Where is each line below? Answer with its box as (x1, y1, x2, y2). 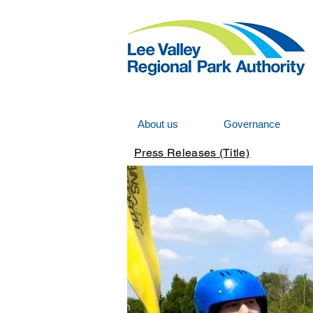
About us (138, 118, 178, 130)
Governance (224, 118, 280, 130)
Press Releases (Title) (134, 145, 250, 159)
